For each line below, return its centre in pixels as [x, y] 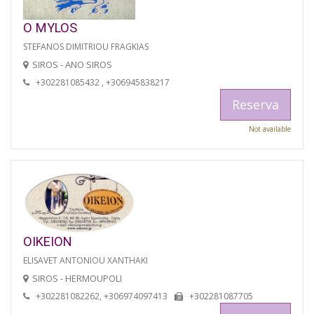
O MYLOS [50, 27]
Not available [270, 129]
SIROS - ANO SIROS [72, 64]
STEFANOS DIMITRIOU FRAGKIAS [86, 46]
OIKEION [48, 242]
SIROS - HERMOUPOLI [77, 279]
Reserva [255, 104]
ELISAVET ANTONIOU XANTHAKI [86, 261]
